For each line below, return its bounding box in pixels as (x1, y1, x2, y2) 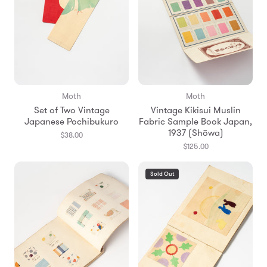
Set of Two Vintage (33, 104, 110, 117)
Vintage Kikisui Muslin (150, 104, 241, 117)
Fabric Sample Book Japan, (139, 115, 252, 129)
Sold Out (150, 170, 174, 179)
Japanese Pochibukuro (24, 115, 119, 129)
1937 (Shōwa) (167, 126, 223, 140)
